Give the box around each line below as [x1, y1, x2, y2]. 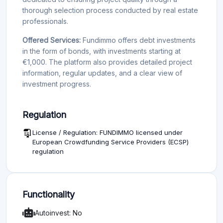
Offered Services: [22, 35, 81, 44]
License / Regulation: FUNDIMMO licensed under [32, 128, 183, 136]
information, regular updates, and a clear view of [22, 68, 182, 77]
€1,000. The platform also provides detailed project [22, 57, 192, 66]
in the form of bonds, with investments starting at [22, 46, 181, 55]
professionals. [22, 16, 68, 25]
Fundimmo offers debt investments [81, 35, 196, 44]
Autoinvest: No [35, 209, 82, 218]
